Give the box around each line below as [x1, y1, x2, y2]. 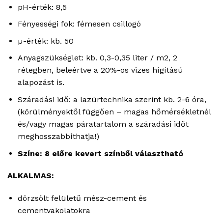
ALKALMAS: [7, 171, 54, 181]
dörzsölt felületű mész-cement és [17, 193, 147, 203]
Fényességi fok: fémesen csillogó [17, 19, 141, 29]
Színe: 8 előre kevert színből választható [17, 148, 183, 158]
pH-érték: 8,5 [17, 2, 67, 12]
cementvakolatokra [17, 206, 90, 216]
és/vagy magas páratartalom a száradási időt [17, 119, 189, 129]
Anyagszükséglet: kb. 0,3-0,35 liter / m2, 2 [17, 53, 177, 63]
